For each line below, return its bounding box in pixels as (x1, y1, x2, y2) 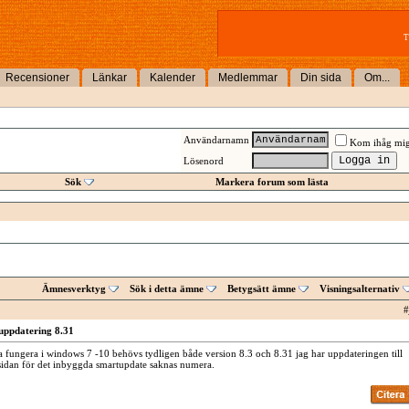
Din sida (300, 71, 341, 84)
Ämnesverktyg (41, 283, 106, 294)
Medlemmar (218, 71, 278, 84)
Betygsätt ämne (226, 283, 296, 294)
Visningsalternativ (319, 283, 400, 294)
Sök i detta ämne (129, 283, 204, 294)
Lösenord (183, 155, 224, 166)
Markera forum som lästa (215, 176, 329, 187)
